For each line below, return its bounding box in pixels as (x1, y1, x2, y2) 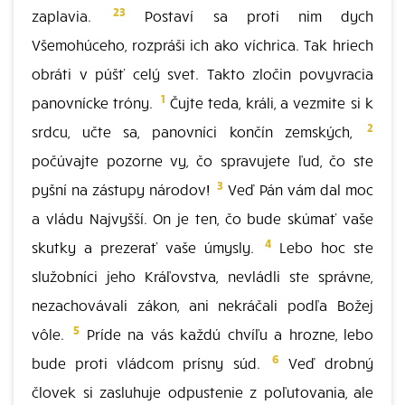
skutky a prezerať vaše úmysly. (32, 238, 262, 256)
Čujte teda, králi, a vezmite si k (165, 93, 374, 111)
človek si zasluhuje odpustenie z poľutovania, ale (32, 382, 373, 400)
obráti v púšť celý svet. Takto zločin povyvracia (32, 64, 373, 82)
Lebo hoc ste (271, 238, 373, 256)
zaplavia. (32, 6, 111, 24)
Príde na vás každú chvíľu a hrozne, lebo (80, 325, 374, 343)
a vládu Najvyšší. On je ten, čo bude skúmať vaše (32, 209, 373, 227)
